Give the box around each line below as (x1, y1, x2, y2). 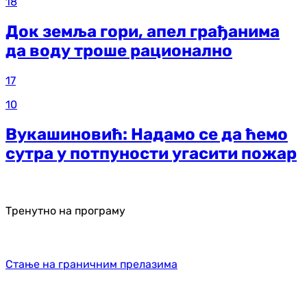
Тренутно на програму (5, 204, 125, 218)
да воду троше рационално (5, 41, 232, 61)
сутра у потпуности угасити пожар (5, 144, 297, 164)
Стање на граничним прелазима (5, 258, 177, 271)
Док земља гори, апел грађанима (5, 22, 280, 42)
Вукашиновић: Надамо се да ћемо (5, 125, 288, 145)
